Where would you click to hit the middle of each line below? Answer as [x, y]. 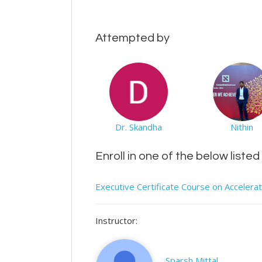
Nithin [242, 127]
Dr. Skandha [138, 127]
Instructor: [116, 220]
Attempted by [132, 38]
